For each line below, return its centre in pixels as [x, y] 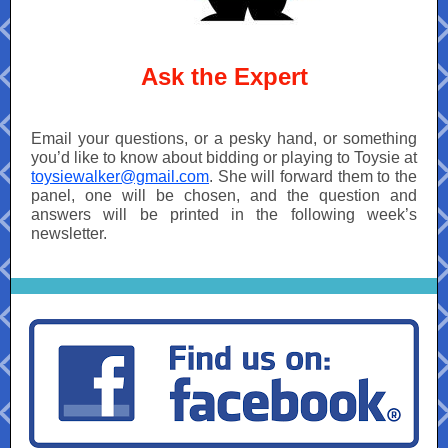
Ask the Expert [224, 76]
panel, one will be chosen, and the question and [224, 195]
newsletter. [69, 233]
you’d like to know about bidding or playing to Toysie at [224, 157]
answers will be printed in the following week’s [224, 214]
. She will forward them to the [313, 176]
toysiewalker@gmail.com [120, 176]
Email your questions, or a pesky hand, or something [224, 138]
